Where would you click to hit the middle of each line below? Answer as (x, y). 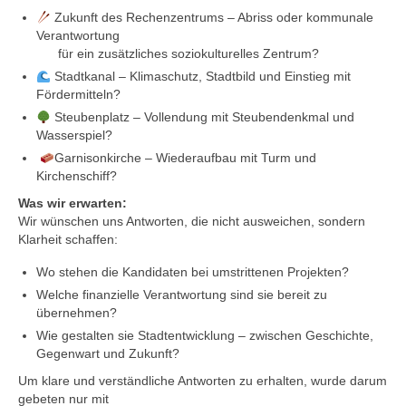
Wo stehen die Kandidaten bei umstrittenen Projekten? (193, 272)
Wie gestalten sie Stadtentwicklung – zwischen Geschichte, (205, 336)
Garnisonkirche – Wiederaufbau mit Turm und (185, 158)
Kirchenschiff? (77, 176)
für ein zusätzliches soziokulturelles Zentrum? (178, 54)
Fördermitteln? (78, 95)
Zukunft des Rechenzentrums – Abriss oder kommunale (212, 18)
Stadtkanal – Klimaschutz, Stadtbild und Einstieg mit (200, 77)
